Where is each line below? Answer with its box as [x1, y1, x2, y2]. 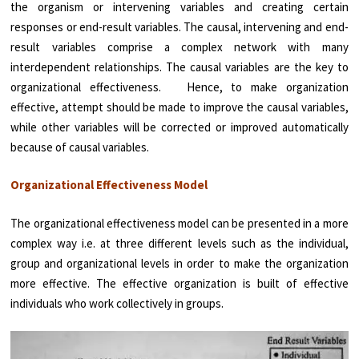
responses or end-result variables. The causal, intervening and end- [10, 18, 349, 34]
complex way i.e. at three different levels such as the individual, [10, 235, 349, 251]
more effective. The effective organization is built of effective [10, 275, 349, 291]
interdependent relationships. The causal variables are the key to [10, 58, 349, 75]
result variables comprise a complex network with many [10, 38, 349, 54]
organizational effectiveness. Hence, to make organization [10, 79, 349, 95]
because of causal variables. [10, 139, 150, 155]
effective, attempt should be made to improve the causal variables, [10, 99, 349, 115]
